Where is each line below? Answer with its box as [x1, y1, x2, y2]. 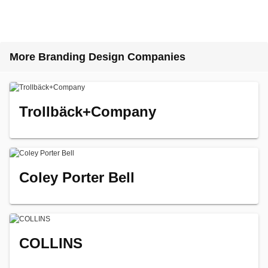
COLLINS [19, 235, 83, 251]
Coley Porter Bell [19, 169, 135, 185]
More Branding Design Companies [10, 51, 185, 63]
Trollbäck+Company [19, 103, 156, 120]
